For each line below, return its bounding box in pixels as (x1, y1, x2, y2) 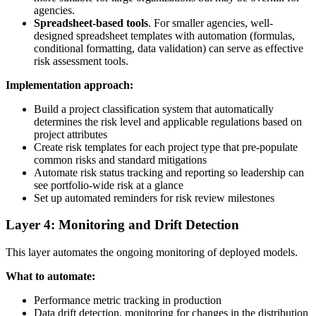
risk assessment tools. (34, 54, 128, 67)
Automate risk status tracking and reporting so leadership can (34, 166, 304, 178)
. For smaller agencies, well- (148, 16, 273, 29)
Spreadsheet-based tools (34, 16, 148, 29)
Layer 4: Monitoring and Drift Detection (6, 217, 239, 233)
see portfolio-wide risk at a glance (34, 178, 183, 191)
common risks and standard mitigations (34, 153, 207, 166)
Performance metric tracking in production (34, 294, 221, 307)
